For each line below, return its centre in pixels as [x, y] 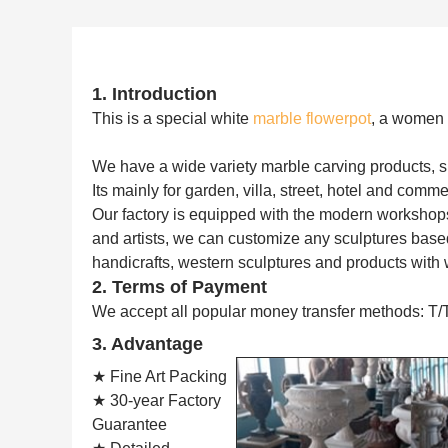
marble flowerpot [312, 118]
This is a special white [172, 118]
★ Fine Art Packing [159, 376]
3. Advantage [147, 344]
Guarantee [129, 424]
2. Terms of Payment [179, 287]
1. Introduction [154, 94]
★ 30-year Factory [156, 400]
